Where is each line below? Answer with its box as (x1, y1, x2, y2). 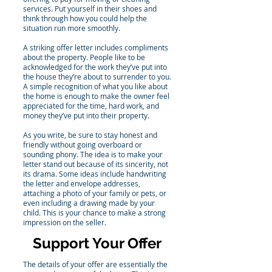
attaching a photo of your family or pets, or (23, 188, 166, 198)
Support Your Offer (33, 234, 161, 252)
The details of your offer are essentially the (23, 259, 168, 269)
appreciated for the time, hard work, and (23, 101, 159, 110)
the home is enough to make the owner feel (23, 91, 169, 101)
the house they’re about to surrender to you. (23, 72, 171, 81)
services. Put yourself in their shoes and (23, 4, 157, 13)
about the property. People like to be (23, 52, 145, 62)
